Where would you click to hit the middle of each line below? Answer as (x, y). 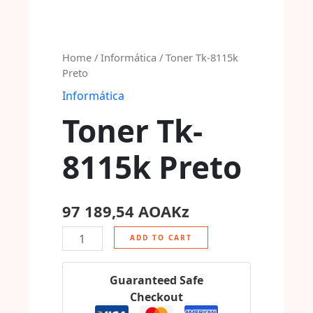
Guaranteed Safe (156, 281)
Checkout (156, 297)
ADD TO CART (161, 237)
